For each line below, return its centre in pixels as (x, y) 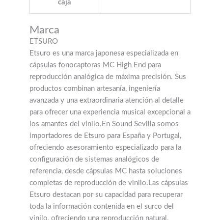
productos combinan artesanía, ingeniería (95, 89)
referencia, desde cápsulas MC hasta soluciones (106, 171)
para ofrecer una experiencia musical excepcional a (110, 112)
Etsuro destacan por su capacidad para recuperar (106, 195)
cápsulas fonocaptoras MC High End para (95, 65)
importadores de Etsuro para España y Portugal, (105, 136)
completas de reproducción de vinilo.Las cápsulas (109, 183)
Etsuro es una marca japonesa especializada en (104, 54)
